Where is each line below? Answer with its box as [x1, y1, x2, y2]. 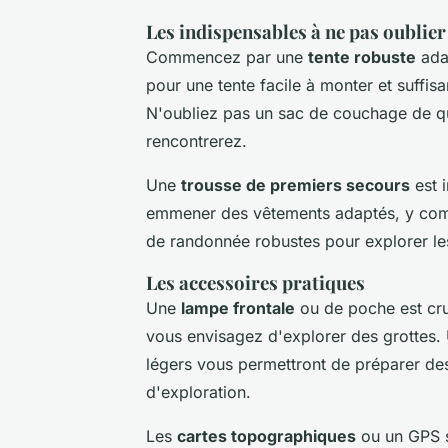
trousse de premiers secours [181, 174, 410, 195]
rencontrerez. [146, 130, 247, 151]
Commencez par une [146, 46, 308, 67]
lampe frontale [181, 297, 295, 318]
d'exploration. [146, 381, 251, 402]
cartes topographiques [177, 425, 356, 446]
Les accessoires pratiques [146, 269, 365, 295]
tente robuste [308, 46, 416, 67]
